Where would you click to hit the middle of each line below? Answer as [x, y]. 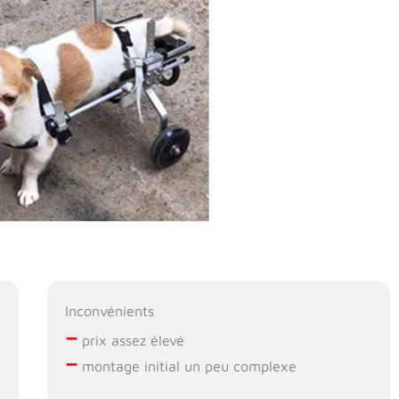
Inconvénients [110, 311]
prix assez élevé [131, 341]
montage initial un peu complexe [187, 366]
